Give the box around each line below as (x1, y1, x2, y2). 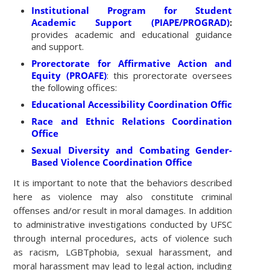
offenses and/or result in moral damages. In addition (13, 204, 233, 217)
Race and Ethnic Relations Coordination (31, 115, 233, 128)
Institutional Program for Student (31, 4, 233, 17)
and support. (31, 40, 84, 53)
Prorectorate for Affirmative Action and (31, 57, 233, 70)
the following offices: (31, 81, 118, 94)
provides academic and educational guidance (31, 28, 233, 41)
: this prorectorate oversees (106, 69, 233, 82)
